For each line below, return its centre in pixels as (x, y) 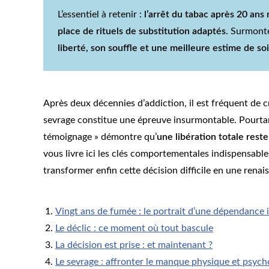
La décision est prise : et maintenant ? (134, 245)
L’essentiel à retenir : (101, 15)
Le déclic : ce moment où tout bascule (134, 228)
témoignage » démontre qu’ (100, 137)
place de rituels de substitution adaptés (142, 32)
